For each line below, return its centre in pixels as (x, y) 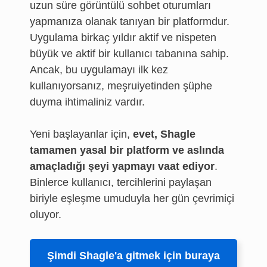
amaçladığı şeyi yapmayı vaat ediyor (122, 166)
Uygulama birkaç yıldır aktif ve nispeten (123, 38)
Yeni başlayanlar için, (81, 134)
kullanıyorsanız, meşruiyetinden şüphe (121, 86)
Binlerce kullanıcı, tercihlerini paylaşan (121, 182)
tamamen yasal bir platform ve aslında (127, 150)
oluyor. (46, 215)
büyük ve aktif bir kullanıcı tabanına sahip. (129, 54)
